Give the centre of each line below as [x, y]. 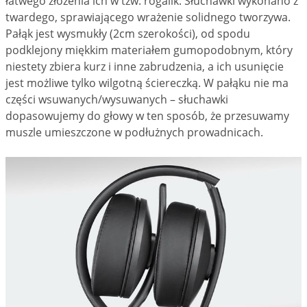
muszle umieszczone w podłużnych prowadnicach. [134, 132]
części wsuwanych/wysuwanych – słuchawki [117, 99]
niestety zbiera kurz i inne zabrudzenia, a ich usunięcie [145, 66]
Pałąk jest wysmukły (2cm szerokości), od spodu [128, 33]
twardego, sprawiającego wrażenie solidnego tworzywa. [148, 17]
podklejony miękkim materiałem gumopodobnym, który [149, 50]
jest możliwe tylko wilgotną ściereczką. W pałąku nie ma [147, 83]
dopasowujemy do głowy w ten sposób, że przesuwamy [147, 115]
